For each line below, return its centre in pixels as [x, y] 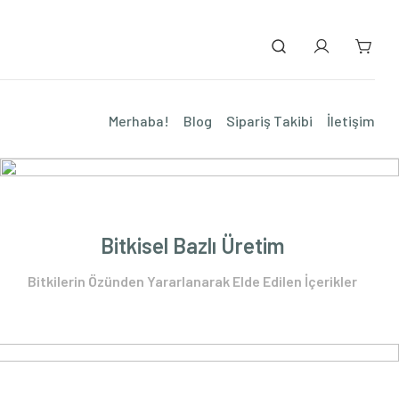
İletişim [351, 121]
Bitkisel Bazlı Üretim [192, 245]
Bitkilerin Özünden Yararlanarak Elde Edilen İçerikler [192, 281]
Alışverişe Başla [199, 49]
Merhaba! [139, 121]
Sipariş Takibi [269, 121]
